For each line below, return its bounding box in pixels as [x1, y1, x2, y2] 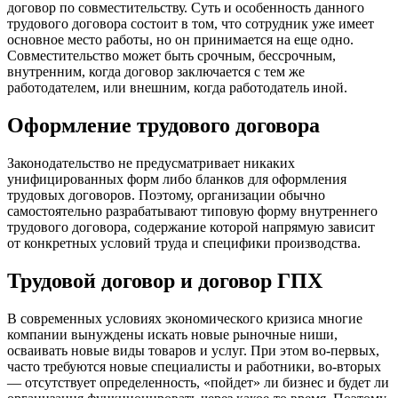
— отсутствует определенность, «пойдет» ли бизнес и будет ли [7, 374, 389, 390]
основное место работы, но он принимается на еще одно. [7, 31, 354, 47]
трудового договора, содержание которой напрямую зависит [7, 219, 375, 235]
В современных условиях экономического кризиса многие [7, 310, 362, 326]
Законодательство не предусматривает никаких [7, 155, 295, 171]
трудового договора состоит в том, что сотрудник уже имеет [7, 15, 374, 31]
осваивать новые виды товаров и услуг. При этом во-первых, [7, 342, 379, 358]
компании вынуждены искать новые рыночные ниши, [7, 326, 338, 342]
